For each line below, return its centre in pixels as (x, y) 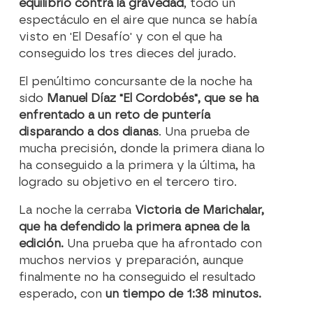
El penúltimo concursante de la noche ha (136, 82)
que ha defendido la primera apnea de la (134, 227)
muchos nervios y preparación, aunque (131, 261)
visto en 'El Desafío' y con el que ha (121, 37)
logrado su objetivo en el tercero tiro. (128, 182)
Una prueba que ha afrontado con (163, 244)
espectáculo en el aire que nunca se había (138, 20)
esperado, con (63, 294)
